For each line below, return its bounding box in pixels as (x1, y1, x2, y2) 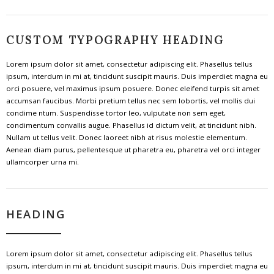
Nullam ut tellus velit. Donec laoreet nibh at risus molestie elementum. (6, 132, 247, 142)
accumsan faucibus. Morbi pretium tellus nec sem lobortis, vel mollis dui (6, 95, 255, 105)
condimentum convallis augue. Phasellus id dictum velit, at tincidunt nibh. (6, 120, 256, 130)
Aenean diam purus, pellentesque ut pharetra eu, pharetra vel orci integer (6, 144, 261, 154)
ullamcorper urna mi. (6, 157, 79, 166)
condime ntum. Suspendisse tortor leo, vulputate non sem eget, (6, 108, 226, 117)
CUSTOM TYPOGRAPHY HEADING (6, 32, 224, 47)
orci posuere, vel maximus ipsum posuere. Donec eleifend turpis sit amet (6, 83, 259, 93)
